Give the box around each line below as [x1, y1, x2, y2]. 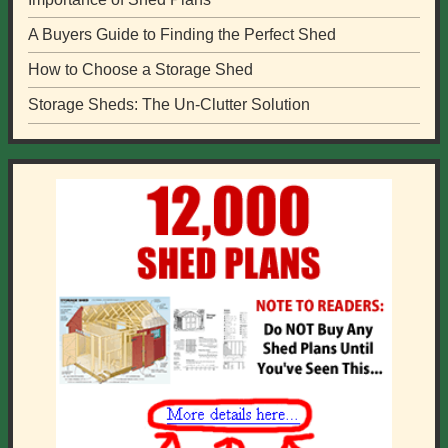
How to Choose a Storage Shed [27, 61, 253, 79]
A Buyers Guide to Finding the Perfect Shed [27, 26, 336, 44]
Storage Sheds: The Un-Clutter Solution [27, 96, 310, 114]
